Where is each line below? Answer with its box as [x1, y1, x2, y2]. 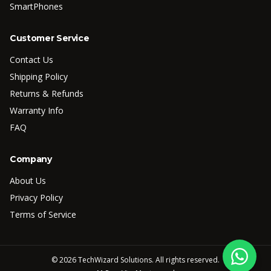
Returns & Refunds [10, 88, 83, 99]
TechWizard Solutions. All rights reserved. [76, 255, 220, 265]
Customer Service [10, 33, 90, 44]
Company [10, 154, 52, 165]
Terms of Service [10, 209, 76, 220]
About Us [10, 175, 46, 186]
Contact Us [10, 54, 53, 65]
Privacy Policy [10, 192, 63, 203]
